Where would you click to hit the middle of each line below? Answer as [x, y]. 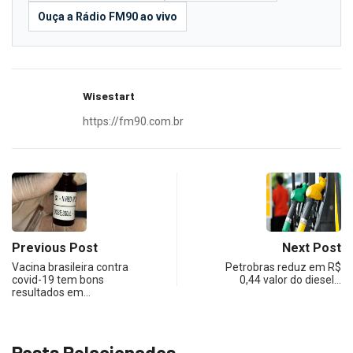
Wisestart [109, 96]
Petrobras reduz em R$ [283, 268]
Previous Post [55, 248]
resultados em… [51, 293]
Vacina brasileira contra [70, 268]
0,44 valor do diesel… [290, 280]
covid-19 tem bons [58, 280]
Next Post [312, 248]
